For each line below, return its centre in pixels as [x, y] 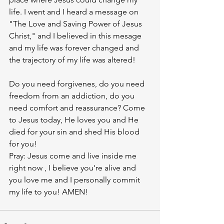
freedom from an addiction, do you [73, 96]
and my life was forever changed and [75, 48]
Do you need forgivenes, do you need [78, 84]
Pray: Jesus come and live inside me [74, 156]
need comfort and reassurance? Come [78, 108]
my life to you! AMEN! [50, 192]
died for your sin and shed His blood [75, 132]
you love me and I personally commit [75, 180]
